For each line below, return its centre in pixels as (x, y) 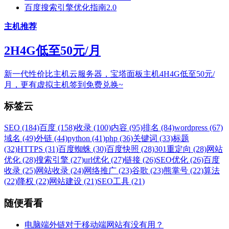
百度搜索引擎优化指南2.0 (71, 7)
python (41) (86, 139)
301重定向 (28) (180, 149)
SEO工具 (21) (121, 181)
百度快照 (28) (130, 149)
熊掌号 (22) (184, 171)
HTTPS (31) (38, 149)
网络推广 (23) (108, 171)
